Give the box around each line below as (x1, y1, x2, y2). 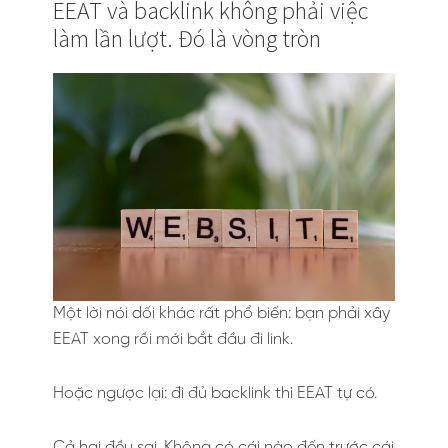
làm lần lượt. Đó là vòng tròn (53, 23, 321, 55)
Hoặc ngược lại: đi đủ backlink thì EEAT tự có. (53, 384, 377, 402)
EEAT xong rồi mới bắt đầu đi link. (53, 330, 293, 348)
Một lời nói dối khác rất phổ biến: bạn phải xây (53, 304, 390, 322)
